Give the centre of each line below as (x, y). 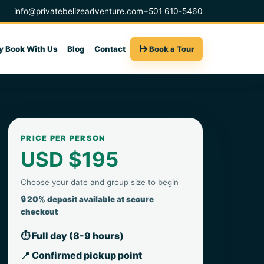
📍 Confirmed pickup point (81, 255)
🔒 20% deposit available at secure (87, 199)
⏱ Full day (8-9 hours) (72, 236)
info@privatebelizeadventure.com (79, 11)
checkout (39, 212)
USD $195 (70, 159)
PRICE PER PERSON (63, 138)
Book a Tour (172, 49)
